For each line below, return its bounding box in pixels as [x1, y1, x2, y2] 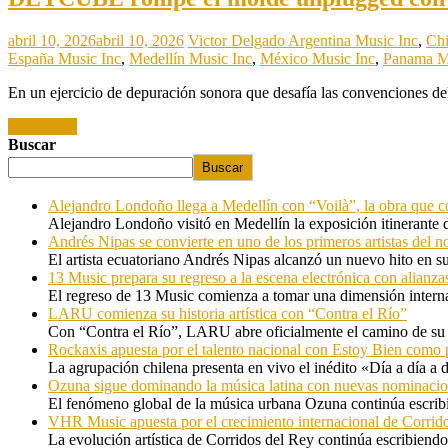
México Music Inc [260, 50, 375, 68]
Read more [8, 118, 77, 136]
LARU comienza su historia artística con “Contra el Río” [48, 305, 407, 323]
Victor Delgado [188, 32, 288, 50]
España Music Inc [8, 50, 121, 68]
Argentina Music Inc [288, 32, 418, 50]
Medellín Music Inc [129, 50, 252, 68]
